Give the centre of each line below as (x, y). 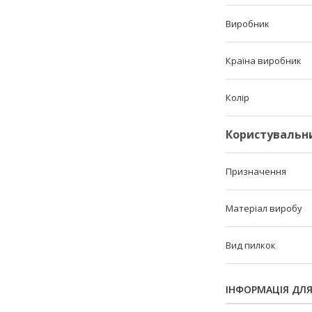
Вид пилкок (251, 245)
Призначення (256, 171)
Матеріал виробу (264, 208)
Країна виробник (264, 61)
